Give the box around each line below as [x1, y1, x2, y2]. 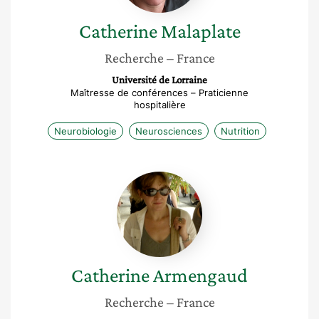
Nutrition [220, 125, 260, 137]
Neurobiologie [53, 125, 117, 137]
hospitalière [133, 99, 186, 110]
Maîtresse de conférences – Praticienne [70, 87, 249, 98]
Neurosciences [135, 125, 202, 137]
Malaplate [160, 20, 241, 42]
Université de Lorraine [112, 74, 207, 85]
